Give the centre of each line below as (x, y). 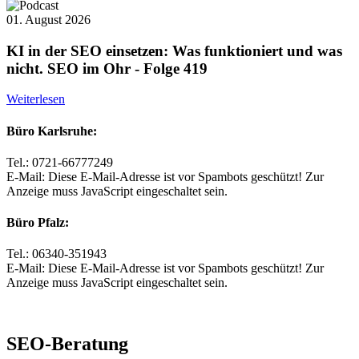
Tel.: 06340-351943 (56, 254)
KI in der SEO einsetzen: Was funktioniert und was (174, 50)
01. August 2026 (48, 19)
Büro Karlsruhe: (52, 131)
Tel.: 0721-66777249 (60, 162)
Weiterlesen (36, 99)
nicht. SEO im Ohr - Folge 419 (107, 68)
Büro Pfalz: (38, 223)
